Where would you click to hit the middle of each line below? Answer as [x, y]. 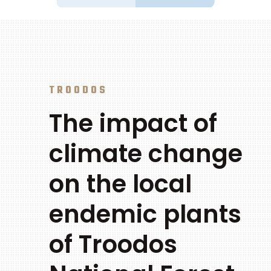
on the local [120, 184]
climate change [145, 154]
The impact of [133, 123]
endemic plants [145, 214]
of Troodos [113, 244]
